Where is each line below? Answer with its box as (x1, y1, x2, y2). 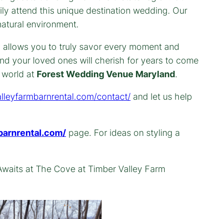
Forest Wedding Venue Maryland (37, 68, 175, 79)
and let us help (131, 91, 192, 102)
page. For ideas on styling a (66, 127, 180, 138)
